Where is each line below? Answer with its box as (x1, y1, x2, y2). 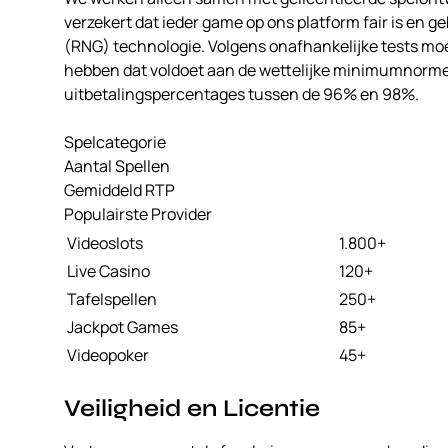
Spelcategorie (64, 131, 166, 154)
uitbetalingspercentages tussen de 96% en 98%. (64, 83, 419, 106)
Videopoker (67, 344, 149, 367)
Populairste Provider (64, 203, 212, 226)
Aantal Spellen (64, 155, 170, 178)
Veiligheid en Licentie (64, 394, 320, 424)
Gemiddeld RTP (64, 179, 175, 202)
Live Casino (67, 260, 150, 283)
